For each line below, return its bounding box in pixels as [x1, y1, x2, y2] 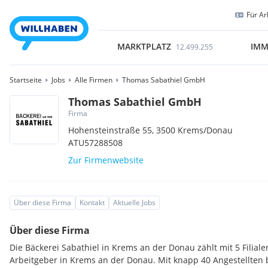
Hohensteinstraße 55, [68, 124, 157, 136]
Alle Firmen [75, 75, 112, 85]
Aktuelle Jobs [113, 197, 156, 208]
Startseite [10, 75, 42, 85]
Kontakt [80, 197, 105, 208]
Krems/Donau [178, 124, 233, 136]
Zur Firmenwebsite [68, 154, 144, 166]
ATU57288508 [68, 137, 123, 148]
